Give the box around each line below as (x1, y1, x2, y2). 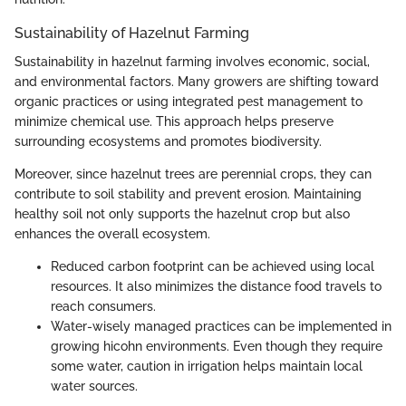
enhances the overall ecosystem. (14, 226, 210, 241)
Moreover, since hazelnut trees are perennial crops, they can (14, 166, 372, 181)
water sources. (51, 378, 138, 393)
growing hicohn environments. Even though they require (51, 338, 382, 353)
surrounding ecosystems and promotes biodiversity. (14, 133, 322, 149)
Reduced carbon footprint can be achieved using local (51, 258, 374, 274)
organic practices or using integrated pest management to (14, 93, 362, 109)
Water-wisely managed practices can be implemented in (51, 318, 391, 333)
